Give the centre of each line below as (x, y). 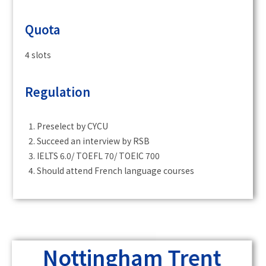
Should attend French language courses (116, 171)
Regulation (58, 92)
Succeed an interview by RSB (94, 141)
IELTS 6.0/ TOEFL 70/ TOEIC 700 (99, 156)
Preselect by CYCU (73, 126)
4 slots (38, 55)
